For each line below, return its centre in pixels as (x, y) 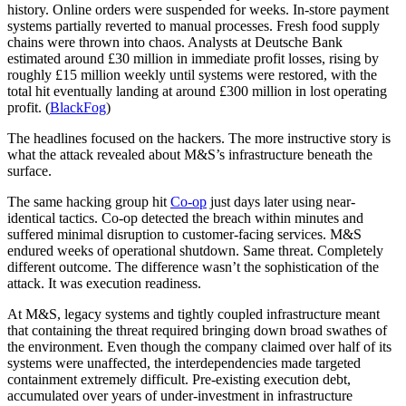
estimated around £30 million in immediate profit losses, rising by (193, 59)
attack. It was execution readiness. (104, 284)
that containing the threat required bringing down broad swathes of (197, 331)
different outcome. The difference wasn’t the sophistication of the (193, 267)
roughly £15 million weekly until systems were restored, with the (192, 75)
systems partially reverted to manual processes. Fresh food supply (193, 26)
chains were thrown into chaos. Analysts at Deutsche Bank (175, 43)
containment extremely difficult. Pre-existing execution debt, (179, 380)
